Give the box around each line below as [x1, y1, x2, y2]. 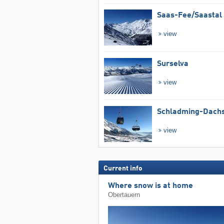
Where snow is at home [108, 182, 193, 190]
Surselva [156, 59, 188, 68]
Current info [103, 164, 142, 172]
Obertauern [108, 191, 140, 199]
